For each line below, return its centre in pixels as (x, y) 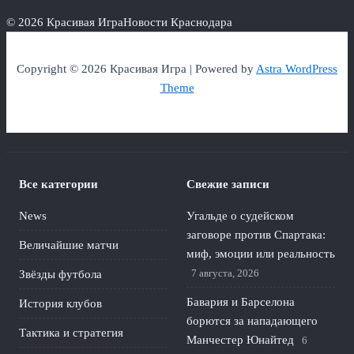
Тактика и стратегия (71, 333)
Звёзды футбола (60, 274)
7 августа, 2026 (225, 273)
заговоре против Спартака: (256, 235)
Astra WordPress (297, 69)
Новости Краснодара (178, 22)
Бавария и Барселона (241, 302)
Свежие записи (228, 184)
